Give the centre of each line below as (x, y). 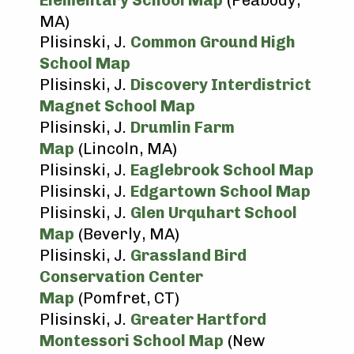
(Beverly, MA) (127, 234)
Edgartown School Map (220, 191)
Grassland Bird (188, 255)
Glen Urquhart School (214, 213)
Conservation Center (121, 277)
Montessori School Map (132, 341)
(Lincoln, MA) (128, 149)
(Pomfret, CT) (127, 298)
